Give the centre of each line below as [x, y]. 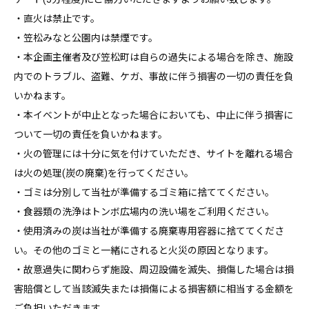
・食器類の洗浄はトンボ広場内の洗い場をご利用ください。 [144, 211]
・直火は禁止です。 [57, 18]
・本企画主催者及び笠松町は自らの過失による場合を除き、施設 [153, 57]
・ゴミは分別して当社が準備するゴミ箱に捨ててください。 [144, 192]
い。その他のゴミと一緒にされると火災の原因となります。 [144, 250]
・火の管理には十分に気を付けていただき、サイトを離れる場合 [153, 153]
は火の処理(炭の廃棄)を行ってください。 [104, 173]
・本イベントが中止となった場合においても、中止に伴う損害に [153, 115]
